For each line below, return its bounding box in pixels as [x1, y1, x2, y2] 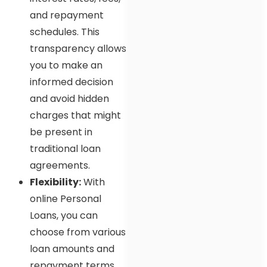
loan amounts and [30, 241, 114, 256]
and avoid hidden [30, 91, 109, 105]
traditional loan [30, 141, 101, 156]
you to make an [30, 58, 103, 72]
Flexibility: [30, 175, 81, 189]
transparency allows [30, 41, 126, 55]
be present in [30, 125, 92, 139]
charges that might [30, 108, 121, 122]
